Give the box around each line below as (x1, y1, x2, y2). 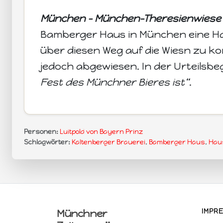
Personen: (24, 127, 58, 135)
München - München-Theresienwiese (40, 12, 221, 24)
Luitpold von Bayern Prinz (60, 127, 143, 135)
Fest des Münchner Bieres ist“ (40, 76, 189, 88)
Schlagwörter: (24, 138, 70, 146)
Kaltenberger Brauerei (72, 138, 145, 146)
